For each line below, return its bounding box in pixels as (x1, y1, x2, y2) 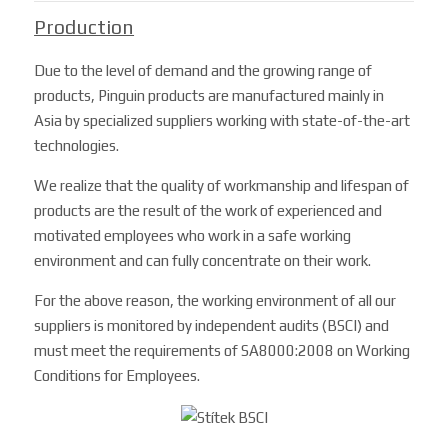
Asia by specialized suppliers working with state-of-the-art (34, 112, 411, 130)
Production (34, 16, 135, 39)
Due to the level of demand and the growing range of (34, 62, 373, 80)
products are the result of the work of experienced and (34, 202, 383, 220)
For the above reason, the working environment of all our (34, 292, 397, 310)
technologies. (34, 137, 120, 155)
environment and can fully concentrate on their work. (34, 252, 372, 270)
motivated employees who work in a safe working (34, 227, 352, 245)
